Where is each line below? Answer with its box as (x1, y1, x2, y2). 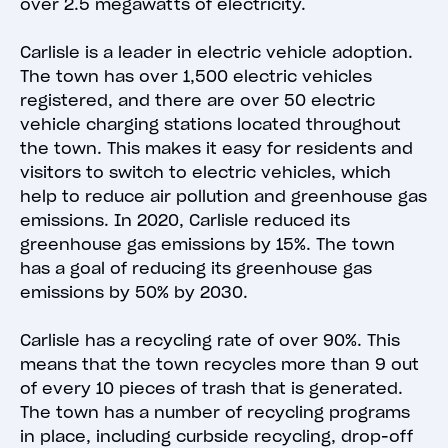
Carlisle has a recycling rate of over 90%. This (20, 330, 400, 351)
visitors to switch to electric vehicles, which (20, 162, 391, 183)
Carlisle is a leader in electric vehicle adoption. (20, 42, 413, 63)
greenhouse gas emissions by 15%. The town (20, 234, 395, 255)
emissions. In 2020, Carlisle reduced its (20, 210, 350, 231)
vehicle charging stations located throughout (20, 114, 401, 135)
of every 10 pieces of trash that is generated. (20, 378, 403, 399)
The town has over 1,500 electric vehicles (20, 66, 372, 87)
